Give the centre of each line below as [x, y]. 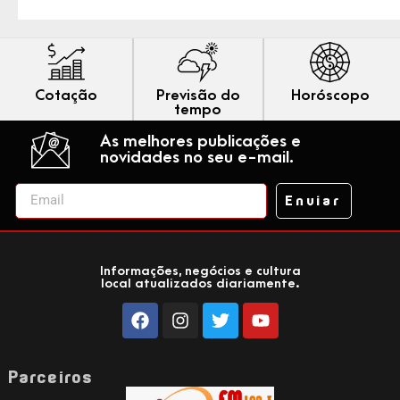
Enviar [313, 200]
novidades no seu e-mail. [197, 158]
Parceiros [51, 377]
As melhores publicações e [200, 142]
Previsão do [198, 95]
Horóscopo [330, 95]
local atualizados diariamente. [200, 283]
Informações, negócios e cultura [200, 271]
